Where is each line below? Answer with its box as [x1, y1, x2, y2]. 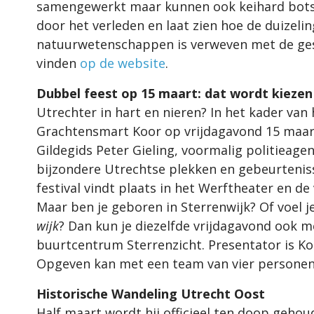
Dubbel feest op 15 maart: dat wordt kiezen [36, 84, 313, 102]
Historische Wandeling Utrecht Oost [36, 285, 265, 302]
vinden [36, 54, 80, 71]
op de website [80, 54, 165, 71]
